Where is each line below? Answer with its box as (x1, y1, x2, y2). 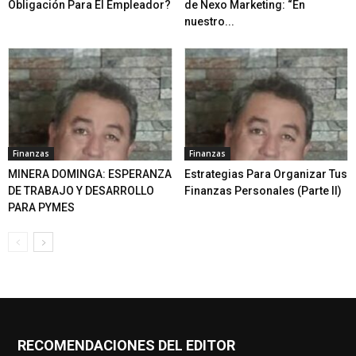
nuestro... (184, 14, 234, 28)
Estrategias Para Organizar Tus (184, 168, 347, 181)
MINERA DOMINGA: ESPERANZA (8, 168, 172, 181)
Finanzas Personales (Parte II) (184, 184, 342, 198)
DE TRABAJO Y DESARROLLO (8, 184, 154, 198)
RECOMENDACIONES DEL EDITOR (17, 337, 235, 354)
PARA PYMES (8, 201, 75, 215)
